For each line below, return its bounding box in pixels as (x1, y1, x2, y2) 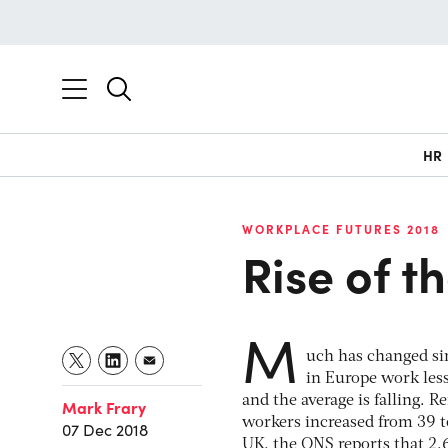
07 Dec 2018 (62, 419, 148, 441)
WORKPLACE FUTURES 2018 (242, 221, 440, 237)
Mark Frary (62, 396, 146, 419)
